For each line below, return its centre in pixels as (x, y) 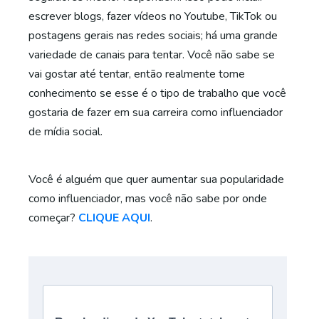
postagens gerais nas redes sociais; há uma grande (153, 36)
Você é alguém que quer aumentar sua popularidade (156, 179)
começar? (53, 218)
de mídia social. (66, 132)
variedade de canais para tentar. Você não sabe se (152, 55)
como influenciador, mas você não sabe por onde (148, 199)
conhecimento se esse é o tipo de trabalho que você (157, 93)
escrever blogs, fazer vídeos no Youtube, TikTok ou (153, 16)
